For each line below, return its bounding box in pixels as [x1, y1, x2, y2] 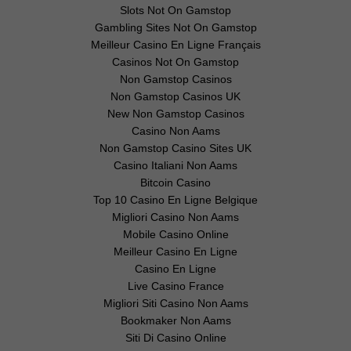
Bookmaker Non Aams [120, 314, 231, 327]
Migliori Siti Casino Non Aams [103, 297, 248, 309]
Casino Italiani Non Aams [114, 159, 237, 172]
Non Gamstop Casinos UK [110, 90, 241, 103]
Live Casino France [127, 280, 224, 292]
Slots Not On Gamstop [120, 4, 231, 16]
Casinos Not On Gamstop [112, 56, 239, 68]
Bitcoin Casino [140, 176, 211, 189]
